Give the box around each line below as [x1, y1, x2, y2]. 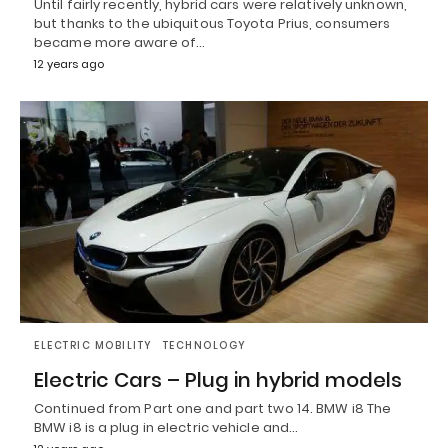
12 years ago [34, 56, 104, 73]
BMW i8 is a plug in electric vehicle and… [34, 417, 299, 437]
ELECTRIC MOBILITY [34, 337, 153, 353]
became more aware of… [34, 33, 206, 53]
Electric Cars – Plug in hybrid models [34, 365, 402, 394]
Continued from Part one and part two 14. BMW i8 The [34, 398, 392, 418]
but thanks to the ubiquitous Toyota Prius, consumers [34, 14, 391, 34]
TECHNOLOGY [162, 337, 247, 353]
